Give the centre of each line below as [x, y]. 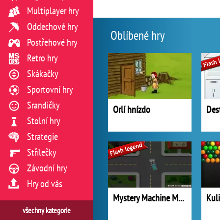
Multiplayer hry [53, 11]
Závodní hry [47, 168]
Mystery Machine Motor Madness [181, 198]
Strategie [42, 137]
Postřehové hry [52, 42]
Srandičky [43, 105]
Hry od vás [45, 184]
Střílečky [42, 152]
